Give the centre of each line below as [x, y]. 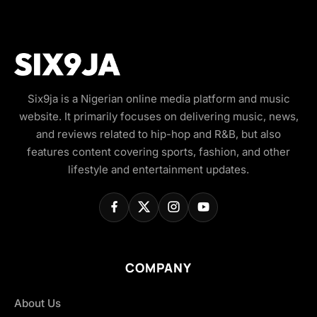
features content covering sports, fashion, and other [158, 151]
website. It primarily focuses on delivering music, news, [158, 116]
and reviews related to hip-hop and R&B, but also [158, 134]
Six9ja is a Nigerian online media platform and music [158, 98]
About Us [38, 303]
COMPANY [158, 267]
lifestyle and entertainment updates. [158, 169]
